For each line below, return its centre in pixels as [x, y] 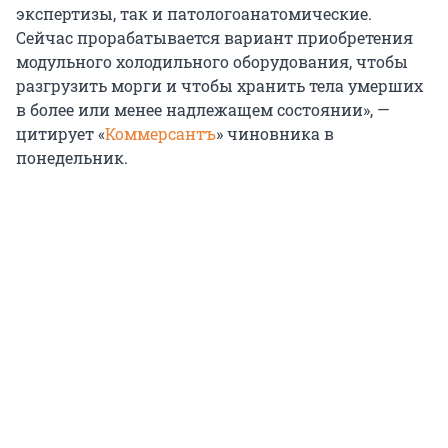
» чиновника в [275, 134]
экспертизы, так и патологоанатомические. [194, 14]
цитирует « [60, 134]
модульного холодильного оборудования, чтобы [212, 62]
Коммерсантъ [160, 134]
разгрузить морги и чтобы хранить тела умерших [219, 86]
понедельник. [72, 158]
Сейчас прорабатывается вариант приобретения [214, 38]
